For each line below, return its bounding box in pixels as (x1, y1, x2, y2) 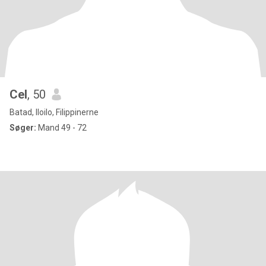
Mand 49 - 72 (36, 123, 87, 132)
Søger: (9, 123, 36, 132)
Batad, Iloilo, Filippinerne (9, 107, 99, 117)
